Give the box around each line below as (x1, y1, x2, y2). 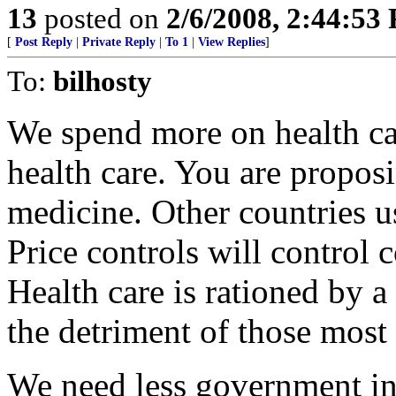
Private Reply (82, 35, 156, 49)
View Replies (198, 35, 265, 49)
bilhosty (53, 65, 152, 97)
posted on (37, 2, 166, 34)
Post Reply (15, 35, 72, 49)
